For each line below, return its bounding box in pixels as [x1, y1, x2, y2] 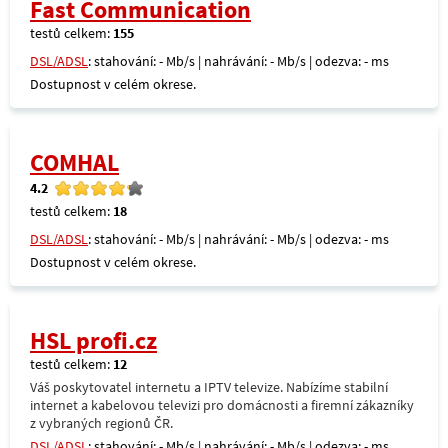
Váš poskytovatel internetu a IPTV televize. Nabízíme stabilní [30, 378, 388, 396]
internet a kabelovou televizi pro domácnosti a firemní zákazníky [30, 396, 414, 414]
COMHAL [30, 148, 119, 177]
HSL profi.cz [30, 326, 157, 355]
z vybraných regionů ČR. [30, 414, 173, 432]
